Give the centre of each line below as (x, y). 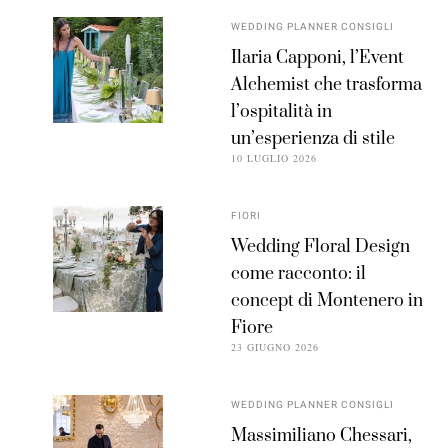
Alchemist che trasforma (327, 85)
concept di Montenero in (327, 301)
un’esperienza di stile (313, 139)
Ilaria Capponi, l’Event (318, 58)
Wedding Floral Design (321, 247)
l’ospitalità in (282, 112)
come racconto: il (299, 274)
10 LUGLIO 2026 (274, 158)
